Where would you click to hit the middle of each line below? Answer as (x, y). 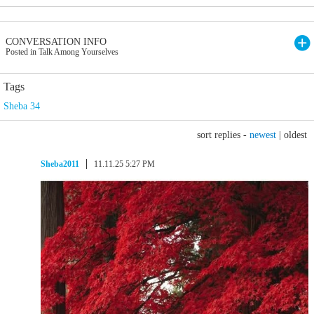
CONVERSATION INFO (56, 42)
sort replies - (223, 135)
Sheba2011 (60, 164)
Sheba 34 (22, 106)
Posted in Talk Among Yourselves (62, 52)
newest (263, 135)
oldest (295, 135)
